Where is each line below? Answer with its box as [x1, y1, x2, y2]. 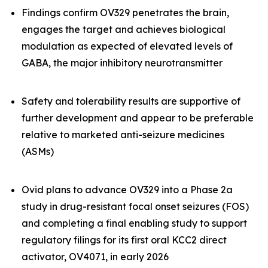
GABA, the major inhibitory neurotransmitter [22, 57, 223, 69]
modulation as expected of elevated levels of [22, 40, 233, 52]
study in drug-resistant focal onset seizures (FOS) [22, 200, 249, 212]
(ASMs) [22, 145, 54, 157]
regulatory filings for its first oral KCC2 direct [22, 234, 227, 246]
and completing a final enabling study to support [22, 217, 247, 229]
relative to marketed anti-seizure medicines [22, 129, 224, 141]
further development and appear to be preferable [22, 112, 254, 124]
